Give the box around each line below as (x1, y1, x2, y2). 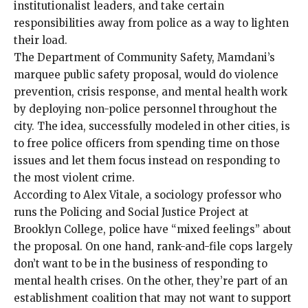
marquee (14, 67, 63, 81)
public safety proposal (63, 67, 179, 81)
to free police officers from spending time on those (14, 136, 280, 150)
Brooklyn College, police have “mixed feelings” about (14, 222, 291, 236)
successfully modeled (89, 119, 201, 133)
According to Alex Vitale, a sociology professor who (14, 188, 281, 201)
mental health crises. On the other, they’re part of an (14, 274, 287, 287)
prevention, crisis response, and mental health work (14, 85, 287, 98)
